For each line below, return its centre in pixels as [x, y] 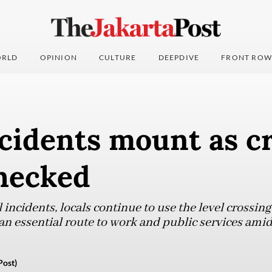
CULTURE [118, 58]
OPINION [59, 58]
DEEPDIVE [179, 58]
